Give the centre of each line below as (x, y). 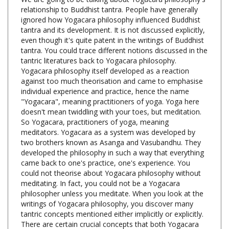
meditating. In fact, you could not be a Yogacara (100, 167)
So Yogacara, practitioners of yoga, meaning (95, 105)
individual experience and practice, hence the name (105, 75)
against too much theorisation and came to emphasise (112, 64)
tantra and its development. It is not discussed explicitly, (113, 13)
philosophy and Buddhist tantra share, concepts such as (113, 218)
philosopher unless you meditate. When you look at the (112, 177)
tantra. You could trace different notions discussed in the (114, 34)
